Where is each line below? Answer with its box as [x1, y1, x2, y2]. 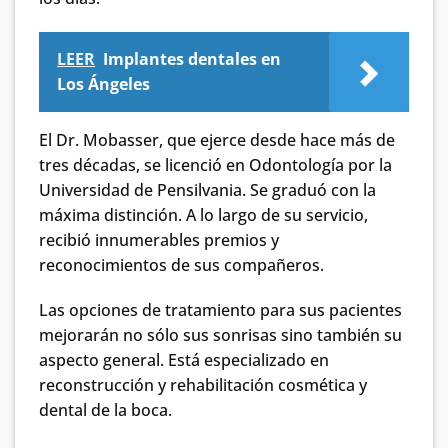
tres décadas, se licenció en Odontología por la [39, 153, 392, 176]
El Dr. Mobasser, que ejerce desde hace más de [39, 128, 395, 151]
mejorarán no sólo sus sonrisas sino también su [39, 324, 402, 347]
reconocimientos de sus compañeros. [39, 253, 324, 276]
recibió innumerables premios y [39, 228, 279, 251]
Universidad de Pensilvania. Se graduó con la [39, 178, 376, 201]
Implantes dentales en [103, 47, 281, 70]
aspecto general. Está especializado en [39, 349, 329, 372]
